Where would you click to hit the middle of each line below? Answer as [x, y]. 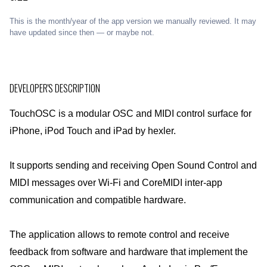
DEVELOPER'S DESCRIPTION [55, 88]
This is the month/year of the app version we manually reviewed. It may [133, 21]
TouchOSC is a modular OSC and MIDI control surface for [131, 114]
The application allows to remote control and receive [119, 235]
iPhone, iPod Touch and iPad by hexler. [93, 131]
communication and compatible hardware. [98, 200]
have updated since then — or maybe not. [82, 32]
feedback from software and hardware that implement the [129, 252]
